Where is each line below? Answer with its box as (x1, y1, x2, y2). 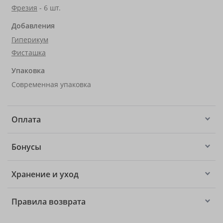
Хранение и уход (11, 169, 79, 180)
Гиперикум (11, 35, 48, 44)
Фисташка (11, 48, 46, 57)
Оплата (11, 114, 41, 125)
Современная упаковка (11, 80, 91, 89)
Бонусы (11, 141, 41, 152)
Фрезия (11, 3, 37, 12)
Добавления (11, 21, 55, 30)
